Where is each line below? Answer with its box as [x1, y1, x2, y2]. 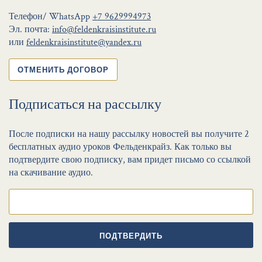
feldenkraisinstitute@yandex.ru [26, 36, 142, 49]
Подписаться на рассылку [9, 95, 161, 113]
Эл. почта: [9, 23, 52, 36]
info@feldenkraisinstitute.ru [52, 23, 156, 36]
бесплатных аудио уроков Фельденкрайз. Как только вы [9, 140, 232, 153]
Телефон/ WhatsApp [9, 10, 92, 23]
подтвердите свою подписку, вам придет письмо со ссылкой [9, 153, 251, 166]
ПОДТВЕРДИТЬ [99, 230, 163, 241]
